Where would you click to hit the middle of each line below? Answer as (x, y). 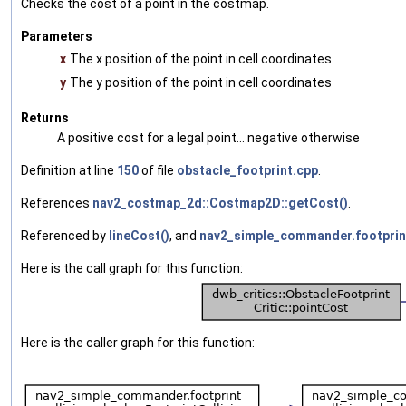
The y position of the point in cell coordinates (201, 83)
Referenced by (65, 236)
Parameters (57, 37)
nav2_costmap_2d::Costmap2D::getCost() (220, 203)
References (57, 203)
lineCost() (139, 236)
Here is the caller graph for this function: (138, 343)
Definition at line (69, 171)
